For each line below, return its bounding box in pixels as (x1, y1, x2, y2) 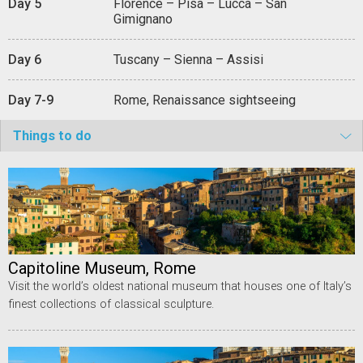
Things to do (13, 127, 92, 143)
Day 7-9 (8, 92, 53, 108)
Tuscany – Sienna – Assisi (113, 51, 263, 67)
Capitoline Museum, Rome (8, 258, 196, 278)
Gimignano (113, 11, 173, 27)
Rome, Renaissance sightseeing (113, 92, 296, 108)
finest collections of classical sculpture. (8, 297, 214, 311)
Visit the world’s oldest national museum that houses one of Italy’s (8, 279, 352, 293)
